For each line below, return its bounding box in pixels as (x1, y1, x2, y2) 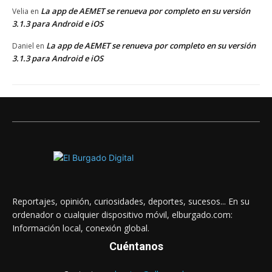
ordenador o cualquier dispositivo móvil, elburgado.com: (12, 208, 233, 220)
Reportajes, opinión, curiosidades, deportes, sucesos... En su (12, 195, 250, 207)
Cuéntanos (109, 239, 163, 253)
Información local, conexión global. (12, 222, 149, 234)
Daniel (12, 40, 34, 51)
